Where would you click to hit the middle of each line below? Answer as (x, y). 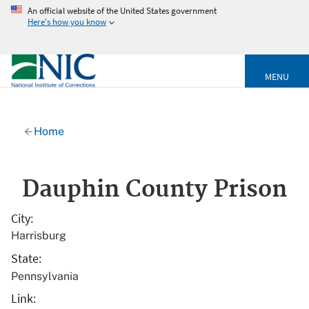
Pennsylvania (45, 276)
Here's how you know (67, 21)
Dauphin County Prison (154, 190)
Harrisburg (39, 236)
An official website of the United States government (122, 10)
